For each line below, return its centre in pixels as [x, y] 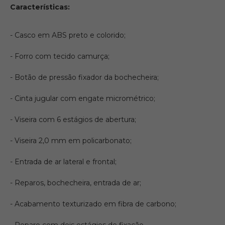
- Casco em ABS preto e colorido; [68, 35]
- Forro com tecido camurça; [60, 56]
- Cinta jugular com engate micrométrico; [83, 98]
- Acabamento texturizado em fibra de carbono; [93, 204]
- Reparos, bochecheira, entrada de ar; [76, 183]
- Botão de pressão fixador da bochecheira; [84, 77]
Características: [40, 7]
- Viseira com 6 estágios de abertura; [73, 120]
